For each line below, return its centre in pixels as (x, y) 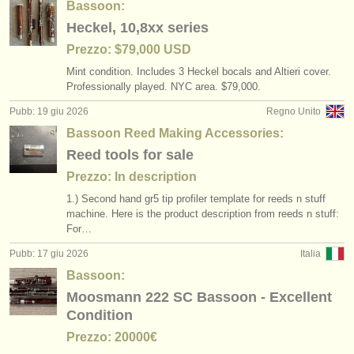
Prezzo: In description (132, 177)
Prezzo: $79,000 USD (129, 49)
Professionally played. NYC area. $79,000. (164, 87)
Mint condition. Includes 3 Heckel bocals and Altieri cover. (199, 72)
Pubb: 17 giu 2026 (49, 254)
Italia (311, 254)
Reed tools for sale (130, 155)
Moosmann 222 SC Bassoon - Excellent (199, 297)
